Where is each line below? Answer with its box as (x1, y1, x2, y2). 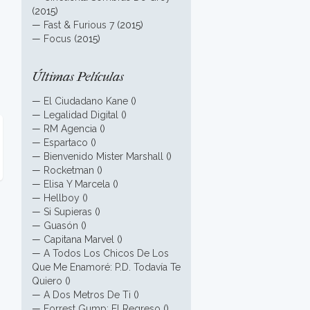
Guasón (44, 220, 78, 231)
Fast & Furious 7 (44, 19, 114, 30)
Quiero (32, 275, 62, 286)
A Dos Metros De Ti (44, 289, 131, 300)
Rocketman (44, 165, 94, 176)
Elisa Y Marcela (44, 179, 110, 190)
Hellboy (44, 192, 80, 203)
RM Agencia (44, 123, 97, 134)
